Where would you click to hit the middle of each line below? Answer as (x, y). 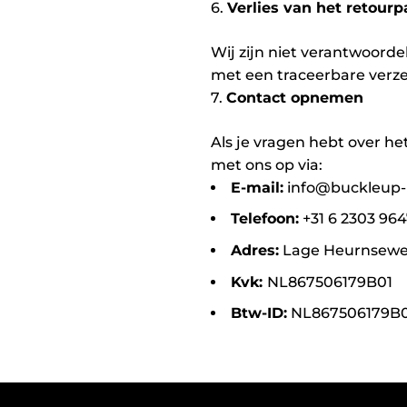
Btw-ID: (259, 313)
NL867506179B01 (330, 282)
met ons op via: (267, 164)
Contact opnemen (295, 97)
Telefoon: (265, 219)
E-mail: (257, 187)
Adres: (255, 250)
